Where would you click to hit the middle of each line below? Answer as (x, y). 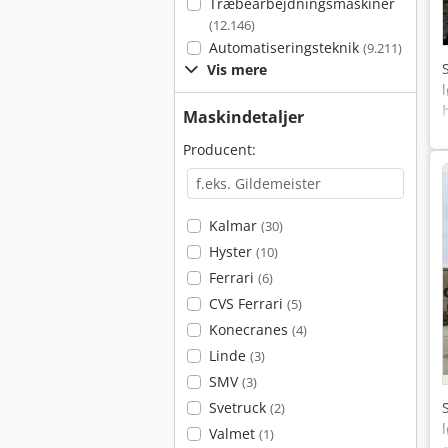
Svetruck (239, 407)
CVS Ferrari (247, 303)
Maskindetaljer (243, 117)
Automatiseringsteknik (285, 47)
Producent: (219, 149)
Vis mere (237, 69)
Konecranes (250, 329)
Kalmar (234, 225)
